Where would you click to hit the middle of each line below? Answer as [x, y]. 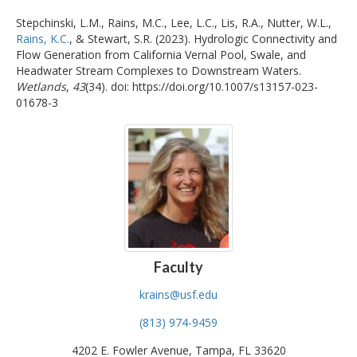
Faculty [178, 267]
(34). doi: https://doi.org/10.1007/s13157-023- [202, 86]
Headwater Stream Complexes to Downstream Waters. [159, 70]
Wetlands [41, 86]
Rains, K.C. [43, 38]
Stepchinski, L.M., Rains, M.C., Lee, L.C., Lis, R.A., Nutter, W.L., [174, 22]
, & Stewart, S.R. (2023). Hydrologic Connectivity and [203, 38]
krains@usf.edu [178, 295]
